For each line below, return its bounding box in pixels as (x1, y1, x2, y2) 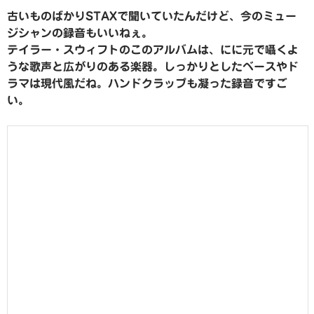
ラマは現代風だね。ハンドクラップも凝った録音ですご (7, 78, 287, 90)
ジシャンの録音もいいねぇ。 (7, 27, 153, 39)
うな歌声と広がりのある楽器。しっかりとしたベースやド (7, 61, 299, 73)
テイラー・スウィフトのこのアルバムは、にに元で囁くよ (7, 44, 299, 56)
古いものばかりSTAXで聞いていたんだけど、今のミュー (7, 11, 296, 22)
